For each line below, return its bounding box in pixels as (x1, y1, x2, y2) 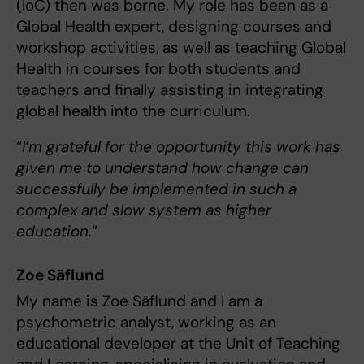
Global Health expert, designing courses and (16, 15, 331, 37)
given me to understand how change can (16, 157, 309, 178)
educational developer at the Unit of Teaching (16, 332, 340, 353)
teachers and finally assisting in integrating (16, 79, 323, 100)
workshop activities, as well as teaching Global (16, 37, 346, 58)
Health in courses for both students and (16, 58, 301, 79)
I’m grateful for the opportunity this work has (22, 136, 340, 157)
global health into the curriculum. (16, 100, 254, 121)
